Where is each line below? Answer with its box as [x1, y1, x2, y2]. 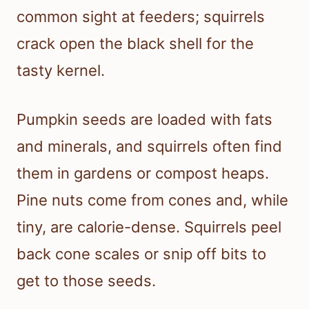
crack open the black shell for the [17, 34, 254, 52]
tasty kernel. [17, 61, 105, 79]
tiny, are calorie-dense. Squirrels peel [17, 217, 281, 236]
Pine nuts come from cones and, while [17, 190, 288, 209]
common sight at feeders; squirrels [17, 7, 265, 26]
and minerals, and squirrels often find [17, 137, 282, 155]
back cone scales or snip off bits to [17, 244, 266, 263]
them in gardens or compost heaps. [17, 163, 269, 182]
